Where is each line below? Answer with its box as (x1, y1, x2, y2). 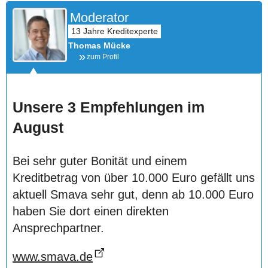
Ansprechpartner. (13, 221, 104, 235)
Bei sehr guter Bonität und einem (13, 154, 187, 168)
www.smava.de (13, 250, 93, 264)
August (13, 119, 63, 136)
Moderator (70, 10, 129, 25)
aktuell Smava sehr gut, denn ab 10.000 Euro (13, 188, 254, 202)
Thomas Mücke (68, 41, 130, 50)
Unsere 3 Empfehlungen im (13, 99, 205, 115)
